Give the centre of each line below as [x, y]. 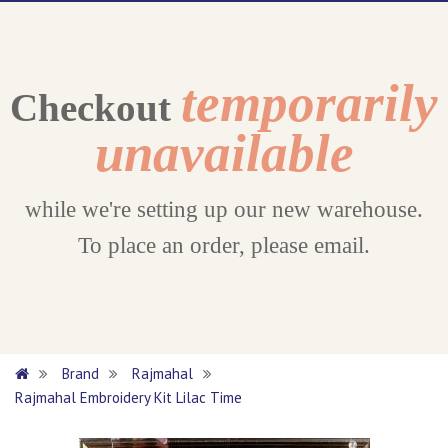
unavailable [224, 153]
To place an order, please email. [224, 245]
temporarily [309, 103]
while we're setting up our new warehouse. [224, 209]
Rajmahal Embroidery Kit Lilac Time [128, 397]
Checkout [95, 108]
